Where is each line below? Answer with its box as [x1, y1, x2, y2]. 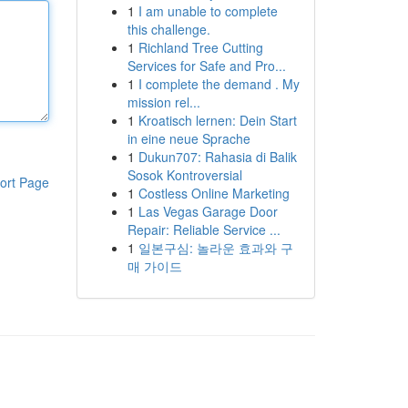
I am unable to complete [138, 2, 278, 20]
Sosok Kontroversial [127, 166, 242, 184]
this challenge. [127, 20, 210, 38]
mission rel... [127, 93, 200, 111]
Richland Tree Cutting [138, 38, 263, 56]
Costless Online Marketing [138, 184, 290, 202]
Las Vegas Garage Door [138, 202, 278, 220]
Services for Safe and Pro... [127, 56, 286, 75]
